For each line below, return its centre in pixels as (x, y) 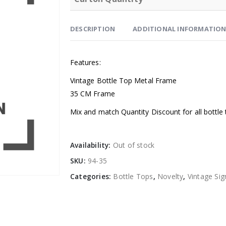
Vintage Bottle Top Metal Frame (124, 81)
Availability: (92, 145)
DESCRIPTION (93, 29)
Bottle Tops (133, 177)
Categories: (92, 177)
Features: (86, 63)
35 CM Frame (93, 94)
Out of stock (134, 145)
